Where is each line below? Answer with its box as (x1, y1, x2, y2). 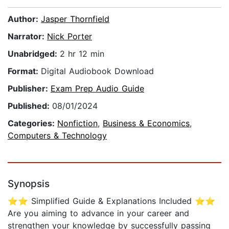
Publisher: (8, 83, 51, 94)
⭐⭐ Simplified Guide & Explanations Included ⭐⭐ (8, 196, 215, 207)
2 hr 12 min (60, 49, 104, 59)
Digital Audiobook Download (41, 66, 154, 77)
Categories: (8, 118, 57, 129)
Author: (8, 14, 41, 25)
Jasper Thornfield (41, 14, 109, 25)
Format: (8, 66, 41, 77)
